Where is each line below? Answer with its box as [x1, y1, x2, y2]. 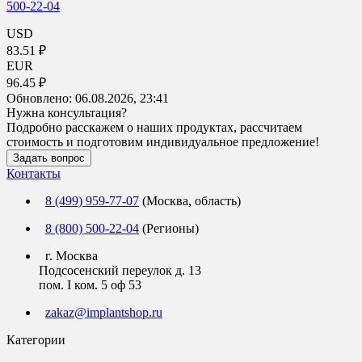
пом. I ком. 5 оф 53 [39, 278, 141, 293]
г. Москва [39, 249, 98, 263]
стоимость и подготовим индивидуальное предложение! [6, 135, 319, 149]
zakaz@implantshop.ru [45, 305, 162, 320]
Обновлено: [6, 91, 75, 106]
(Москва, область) [139, 194, 241, 208]
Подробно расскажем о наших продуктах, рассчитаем [6, 120, 302, 135]
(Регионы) [139, 221, 199, 236]
